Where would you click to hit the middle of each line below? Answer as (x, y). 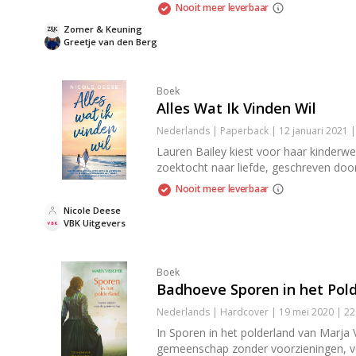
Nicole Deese (92, 210)
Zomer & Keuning (103, 29)
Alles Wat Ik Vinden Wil (236, 108)
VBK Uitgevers (95, 223)
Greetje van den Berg (110, 42)
